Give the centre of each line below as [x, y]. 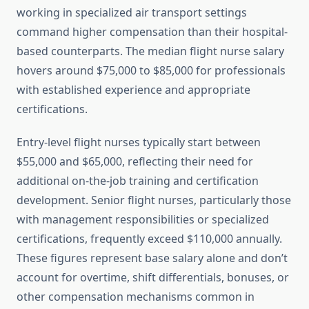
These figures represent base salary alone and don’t [152, 258]
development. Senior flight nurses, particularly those [154, 200]
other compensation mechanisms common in [136, 297]
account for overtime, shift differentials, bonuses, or [153, 278]
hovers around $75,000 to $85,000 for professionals [151, 71]
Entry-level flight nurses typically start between [139, 142]
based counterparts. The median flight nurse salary [150, 51]
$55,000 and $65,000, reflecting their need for [135, 162]
